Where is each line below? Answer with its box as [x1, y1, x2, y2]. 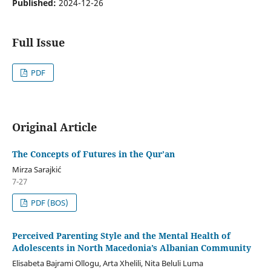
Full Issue [11, 34, 65, 50]
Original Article [11, 119, 97, 134]
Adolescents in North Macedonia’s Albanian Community [11, 241, 251, 253]
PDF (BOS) [29, 197, 69, 208]
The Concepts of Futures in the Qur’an [11, 148, 175, 160]
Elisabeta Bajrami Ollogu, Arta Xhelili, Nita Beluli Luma [11, 257, 203, 269]
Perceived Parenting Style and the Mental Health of [11, 229, 230, 241]
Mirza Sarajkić [11, 163, 61, 175]
